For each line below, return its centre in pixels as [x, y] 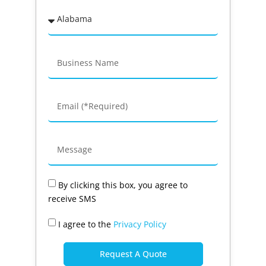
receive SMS [72, 198]
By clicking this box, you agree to [123, 185]
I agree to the [86, 224]
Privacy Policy [140, 224]
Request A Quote [133, 254]
